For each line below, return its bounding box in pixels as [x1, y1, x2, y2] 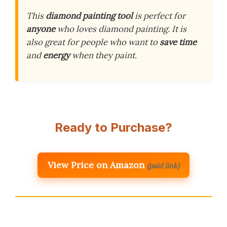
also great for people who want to [26, 36, 160, 48]
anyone [26, 23, 55, 35]
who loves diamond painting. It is [55, 23, 186, 35]
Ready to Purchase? [55, 120, 172, 135]
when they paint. [70, 50, 137, 61]
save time [160, 36, 197, 48]
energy [43, 50, 70, 61]
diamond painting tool [46, 10, 133, 22]
